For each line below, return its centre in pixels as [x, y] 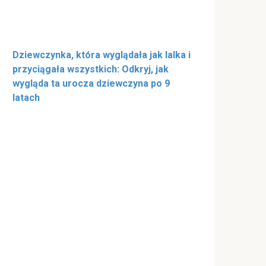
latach [26, 97]
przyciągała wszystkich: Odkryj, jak [91, 69]
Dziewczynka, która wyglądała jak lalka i [102, 55]
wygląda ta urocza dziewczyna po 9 [91, 83]
